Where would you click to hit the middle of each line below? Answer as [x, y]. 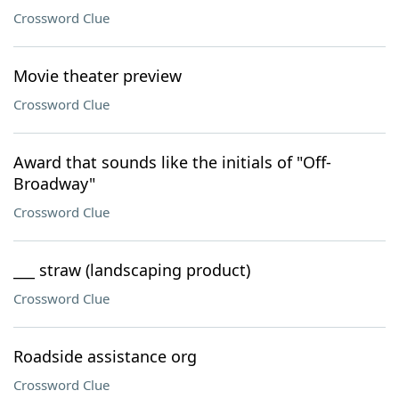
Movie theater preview [98, 76]
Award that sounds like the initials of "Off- [172, 162]
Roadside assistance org [105, 356]
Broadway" [54, 183]
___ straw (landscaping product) [132, 270]
